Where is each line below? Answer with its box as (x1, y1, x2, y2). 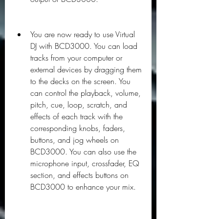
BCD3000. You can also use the (30, 146, 136, 157)
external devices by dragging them (30, 64, 142, 75)
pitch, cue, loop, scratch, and (30, 99, 127, 110)
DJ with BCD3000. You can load (30, 41, 137, 51)
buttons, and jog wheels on (30, 134, 119, 145)
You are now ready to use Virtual (30, 29, 135, 40)
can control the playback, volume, (30, 88, 141, 98)
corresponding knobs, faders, (30, 123, 125, 133)
